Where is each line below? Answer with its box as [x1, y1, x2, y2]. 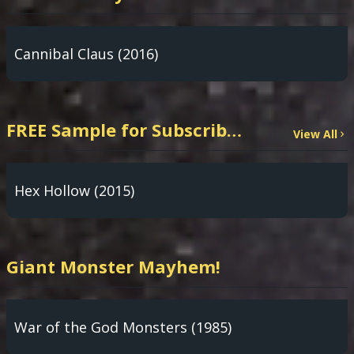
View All [293, 126, 337, 141]
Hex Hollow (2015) [14, 181, 134, 200]
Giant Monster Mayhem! [6, 254, 220, 278]
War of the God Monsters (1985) [14, 318, 232, 337]
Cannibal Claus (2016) [14, 44, 158, 63]
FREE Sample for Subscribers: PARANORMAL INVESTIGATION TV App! [227, 118, 242, 141]
